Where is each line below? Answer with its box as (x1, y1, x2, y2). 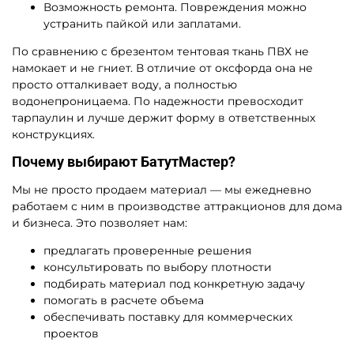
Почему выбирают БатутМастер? (12, 153, 235, 170)
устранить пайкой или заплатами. (43, 16, 241, 31)
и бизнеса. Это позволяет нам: (12, 215, 187, 230)
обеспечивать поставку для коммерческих (43, 309, 292, 324)
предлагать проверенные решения (43, 243, 251, 258)
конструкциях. (12, 126, 95, 141)
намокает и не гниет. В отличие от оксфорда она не (12, 60, 313, 75)
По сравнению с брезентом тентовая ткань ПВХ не (12, 43, 309, 58)
